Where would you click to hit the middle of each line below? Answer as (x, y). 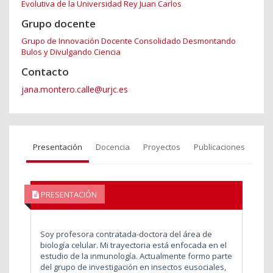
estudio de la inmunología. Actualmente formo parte (136, 256)
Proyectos (162, 147)
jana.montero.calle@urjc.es (75, 90)
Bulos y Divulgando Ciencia (71, 52)
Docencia (113, 147)
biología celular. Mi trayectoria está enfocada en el (133, 245)
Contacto (45, 72)
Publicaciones (219, 147)
